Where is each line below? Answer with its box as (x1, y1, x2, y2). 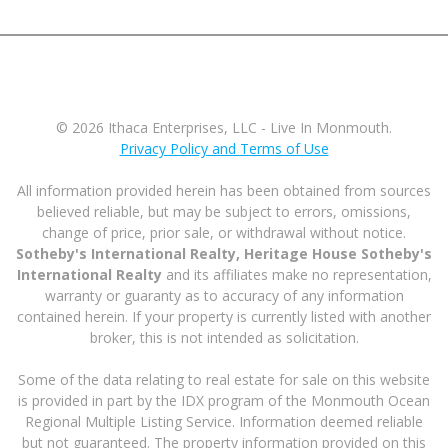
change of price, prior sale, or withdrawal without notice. (42, 223, 406, 242)
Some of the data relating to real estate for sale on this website (18, 370, 430, 389)
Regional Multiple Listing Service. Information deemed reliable (25, 412, 423, 431)
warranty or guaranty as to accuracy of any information (44, 286, 404, 305)
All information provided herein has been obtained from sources (17, 181, 431, 200)
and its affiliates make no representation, (161, 265, 432, 284)
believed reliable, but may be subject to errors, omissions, (37, 202, 411, 221)
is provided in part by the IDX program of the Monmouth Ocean (18, 391, 430, 410)
